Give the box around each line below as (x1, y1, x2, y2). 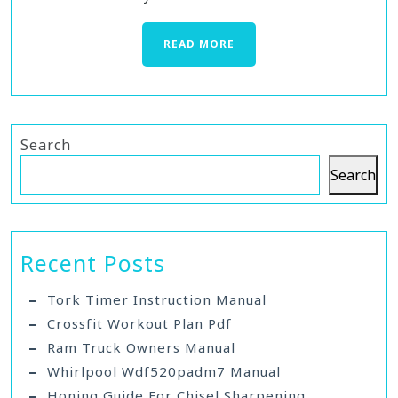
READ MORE (163, 36, 235, 52)
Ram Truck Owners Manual (47, 338, 235, 356)
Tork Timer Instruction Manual (47, 291, 267, 308)
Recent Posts (20, 248, 165, 278)
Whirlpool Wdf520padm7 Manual (47, 362, 281, 380)
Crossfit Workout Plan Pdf (47, 314, 232, 332)
